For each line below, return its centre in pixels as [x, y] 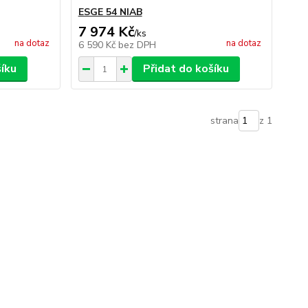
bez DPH [137, 45]
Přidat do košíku [186, 69]
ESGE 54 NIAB [110, 12]
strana [224, 121]
